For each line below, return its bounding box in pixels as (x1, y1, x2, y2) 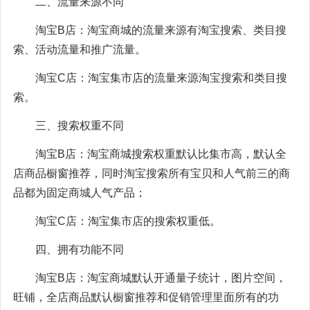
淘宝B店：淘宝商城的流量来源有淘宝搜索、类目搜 (35, 24, 286, 36)
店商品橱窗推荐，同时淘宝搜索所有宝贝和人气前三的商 (13, 167, 290, 179)
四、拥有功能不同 (35, 243, 124, 255)
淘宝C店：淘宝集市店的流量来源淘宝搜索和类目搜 (35, 71, 287, 84)
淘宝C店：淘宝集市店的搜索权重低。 (35, 215, 221, 227)
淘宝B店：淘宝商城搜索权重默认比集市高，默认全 (35, 147, 286, 160)
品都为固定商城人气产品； (13, 186, 146, 199)
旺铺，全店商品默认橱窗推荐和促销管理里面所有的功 (13, 291, 279, 303)
